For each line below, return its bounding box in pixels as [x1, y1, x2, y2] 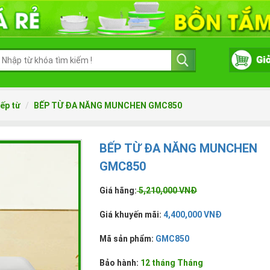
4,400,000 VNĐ [161, 210, 222, 220]
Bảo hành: [99, 258, 140, 268]
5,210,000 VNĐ [136, 186, 197, 196]
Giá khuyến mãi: [99, 210, 162, 220]
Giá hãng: [99, 186, 137, 196]
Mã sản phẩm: [99, 234, 155, 244]
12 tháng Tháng [140, 258, 203, 268]
